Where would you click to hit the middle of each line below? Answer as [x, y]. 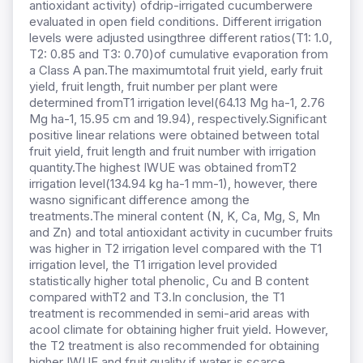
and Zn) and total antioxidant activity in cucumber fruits [181, 233]
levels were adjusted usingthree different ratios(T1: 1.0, [181, 38]
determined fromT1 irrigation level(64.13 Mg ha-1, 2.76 [177, 103]
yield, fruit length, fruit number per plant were [154, 87]
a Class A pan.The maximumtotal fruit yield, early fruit [176, 70]
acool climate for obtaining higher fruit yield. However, [179, 330]
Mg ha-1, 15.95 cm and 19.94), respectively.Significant [178, 119]
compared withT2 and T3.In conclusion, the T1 [157, 297]
